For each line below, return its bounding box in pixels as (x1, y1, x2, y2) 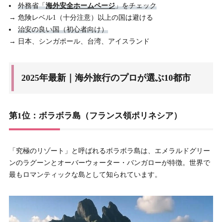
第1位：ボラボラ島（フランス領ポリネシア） (8, 111, 182, 121)
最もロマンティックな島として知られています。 (8, 171, 162, 179)
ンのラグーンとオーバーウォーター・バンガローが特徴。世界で (8, 159, 210, 167)
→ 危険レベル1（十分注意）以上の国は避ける (8, 14, 153, 22)
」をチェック (115, 2, 157, 10)
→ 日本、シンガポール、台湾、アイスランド (8, 38, 150, 46)
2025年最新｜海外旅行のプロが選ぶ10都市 (21, 73, 191, 83)
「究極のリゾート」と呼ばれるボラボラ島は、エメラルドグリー (8, 147, 210, 155)
